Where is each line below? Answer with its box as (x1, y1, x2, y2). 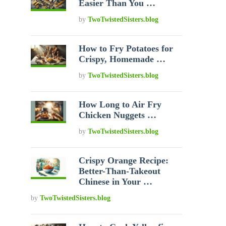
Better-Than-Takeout (79, 166, 161, 176)
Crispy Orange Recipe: (79, 155, 169, 165)
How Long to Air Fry (79, 99, 162, 109)
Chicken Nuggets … (79, 110, 157, 120)
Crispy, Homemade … (79, 54, 166, 64)
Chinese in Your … (79, 177, 153, 187)
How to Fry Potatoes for (79, 43, 174, 53)
